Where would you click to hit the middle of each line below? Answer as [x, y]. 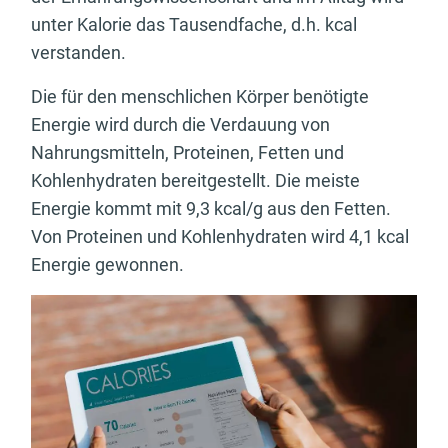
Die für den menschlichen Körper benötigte [200, 97]
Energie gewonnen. [107, 265]
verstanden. [78, 53]
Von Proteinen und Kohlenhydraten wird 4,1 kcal [220, 237]
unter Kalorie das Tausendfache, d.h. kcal [194, 25]
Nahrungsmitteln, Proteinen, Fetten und [187, 153]
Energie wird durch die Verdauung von [180, 125]
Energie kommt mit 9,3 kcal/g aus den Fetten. [211, 209]
